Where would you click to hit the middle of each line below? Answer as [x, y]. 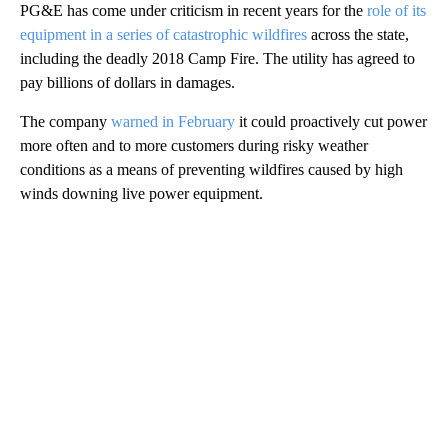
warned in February [173, 122]
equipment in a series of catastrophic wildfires [163, 35]
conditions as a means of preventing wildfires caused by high [211, 170]
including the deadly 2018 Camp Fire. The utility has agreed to [217, 59]
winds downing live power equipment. [141, 194]
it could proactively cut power [331, 122]
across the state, [358, 35]
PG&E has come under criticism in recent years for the [191, 11]
